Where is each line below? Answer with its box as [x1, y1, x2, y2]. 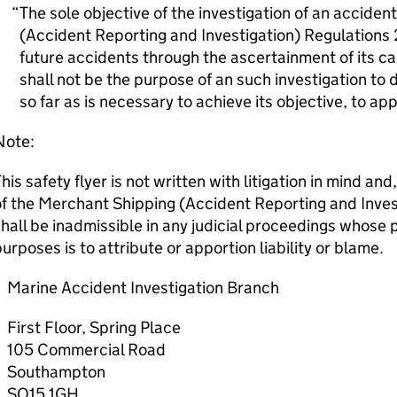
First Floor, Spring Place [6, 317, 181, 339]
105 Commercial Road [6, 339, 166, 361]
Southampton [6, 362, 105, 383]
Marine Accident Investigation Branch [6, 277, 279, 299]
